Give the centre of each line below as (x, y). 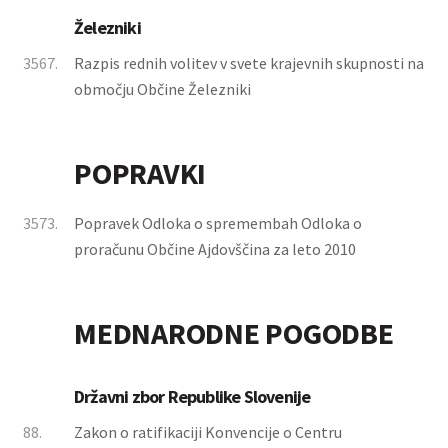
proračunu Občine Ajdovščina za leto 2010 (215, 249)
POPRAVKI (140, 173)
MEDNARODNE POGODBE (234, 333)
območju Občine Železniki (162, 89)
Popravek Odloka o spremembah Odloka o (218, 223)
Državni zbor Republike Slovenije (192, 396)
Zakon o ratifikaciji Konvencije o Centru (208, 432)
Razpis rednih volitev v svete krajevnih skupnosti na (249, 63)
